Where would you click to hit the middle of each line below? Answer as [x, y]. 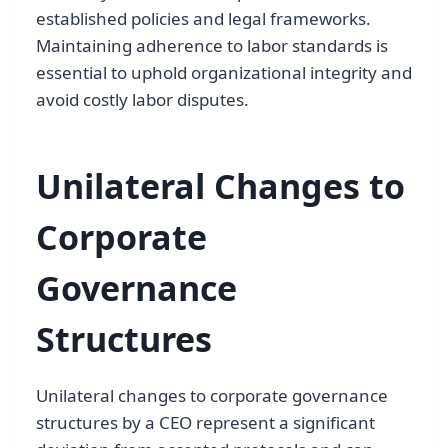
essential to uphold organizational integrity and [224, 72]
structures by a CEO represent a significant [205, 422]
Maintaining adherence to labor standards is [212, 45]
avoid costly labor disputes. [142, 99]
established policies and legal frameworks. [203, 18]
